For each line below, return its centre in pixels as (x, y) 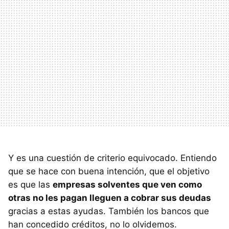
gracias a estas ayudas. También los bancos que (109, 211)
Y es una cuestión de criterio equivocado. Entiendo (112, 158)
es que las (30, 184)
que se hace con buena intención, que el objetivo (109, 171)
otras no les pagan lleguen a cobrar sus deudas (110, 198)
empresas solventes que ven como (127, 184)
